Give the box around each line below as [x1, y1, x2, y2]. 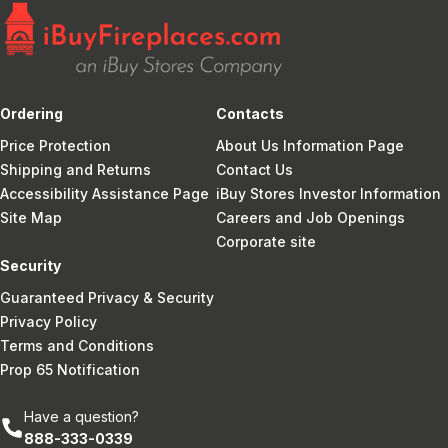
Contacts [216, 104, 284, 122]
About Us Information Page [216, 136, 404, 154]
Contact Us [216, 160, 293, 178]
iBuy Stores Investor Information [216, 184, 441, 202]
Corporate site [216, 232, 316, 250]
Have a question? [24, 407, 139, 425]
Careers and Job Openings [216, 208, 405, 226]
